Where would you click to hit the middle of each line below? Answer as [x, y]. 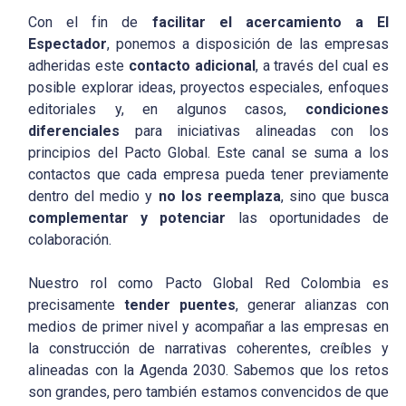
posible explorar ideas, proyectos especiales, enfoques [208, 88]
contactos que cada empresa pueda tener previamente [208, 175]
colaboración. [70, 240]
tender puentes [180, 305]
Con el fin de [90, 23]
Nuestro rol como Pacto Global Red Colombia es [208, 284]
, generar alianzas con [312, 305]
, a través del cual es [322, 66]
